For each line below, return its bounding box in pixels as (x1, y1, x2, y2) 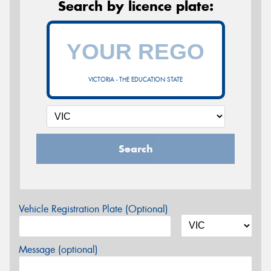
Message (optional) (19, 243, 98, 256)
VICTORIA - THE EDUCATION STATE (88, 76, 183, 83)
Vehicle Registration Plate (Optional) (19, 203, 168, 215)
